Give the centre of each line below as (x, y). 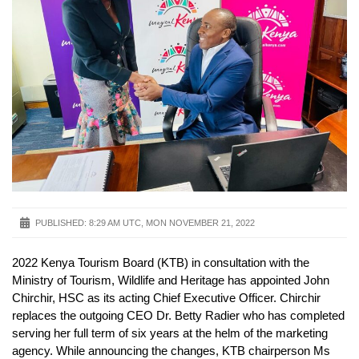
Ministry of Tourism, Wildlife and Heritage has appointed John (171, 280)
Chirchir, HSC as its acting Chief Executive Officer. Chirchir (166, 297)
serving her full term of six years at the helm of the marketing (170, 333)
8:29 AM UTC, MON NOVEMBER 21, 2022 (172, 222)
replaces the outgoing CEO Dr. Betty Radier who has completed (178, 315)
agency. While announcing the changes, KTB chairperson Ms (171, 350)
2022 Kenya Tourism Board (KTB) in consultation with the (161, 262)
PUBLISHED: (61, 222)
